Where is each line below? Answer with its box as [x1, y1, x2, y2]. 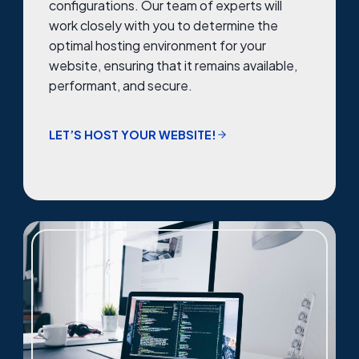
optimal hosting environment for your [49, 37, 266, 54]
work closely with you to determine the [49, 17, 278, 34]
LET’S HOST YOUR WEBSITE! [49, 127, 216, 142]
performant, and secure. [49, 77, 192, 95]
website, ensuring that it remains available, [49, 57, 297, 75]
